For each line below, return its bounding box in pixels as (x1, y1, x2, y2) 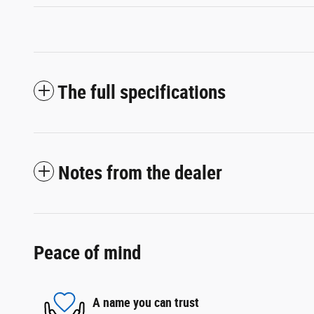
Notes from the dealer (58, 162, 222, 185)
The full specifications (57, 81, 226, 104)
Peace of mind (34, 242, 141, 265)
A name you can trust (93, 294, 199, 310)
